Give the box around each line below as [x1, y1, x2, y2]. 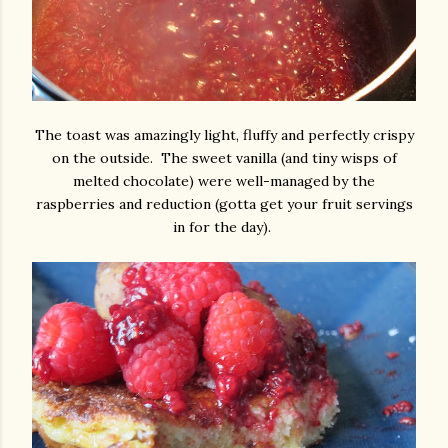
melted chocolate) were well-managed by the [73, 171, 375, 190]
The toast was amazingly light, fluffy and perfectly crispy [34, 125, 414, 144]
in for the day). [173, 217, 275, 236]
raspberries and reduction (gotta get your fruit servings [35, 194, 413, 213]
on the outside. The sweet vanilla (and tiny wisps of [51, 148, 397, 167]
